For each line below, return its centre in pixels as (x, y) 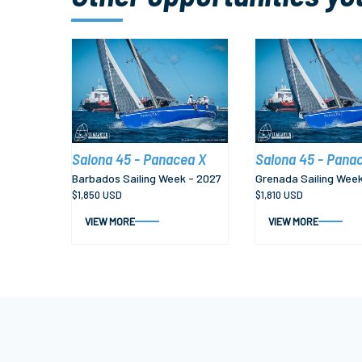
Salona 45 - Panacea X (139, 159)
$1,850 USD (97, 195)
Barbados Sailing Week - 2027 (147, 178)
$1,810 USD (279, 195)
